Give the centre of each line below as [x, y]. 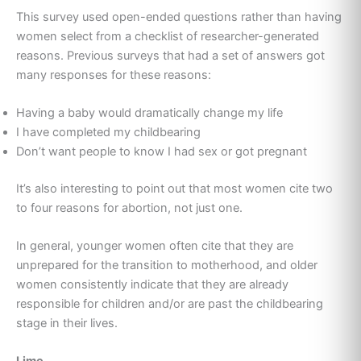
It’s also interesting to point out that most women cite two [174, 188]
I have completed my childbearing [108, 132]
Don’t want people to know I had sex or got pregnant [162, 151]
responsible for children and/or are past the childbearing [170, 304]
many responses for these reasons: [114, 75]
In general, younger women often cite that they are [155, 246]
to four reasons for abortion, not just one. [129, 207]
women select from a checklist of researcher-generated [168, 36]
